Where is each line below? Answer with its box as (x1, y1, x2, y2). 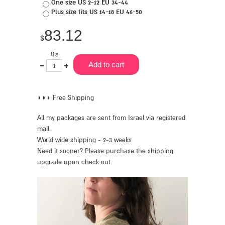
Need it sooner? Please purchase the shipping (37, 147, 173, 155)
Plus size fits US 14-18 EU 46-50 (51, 8, 142, 16)
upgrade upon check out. (37, 158, 113, 166)
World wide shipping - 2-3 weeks (37, 136, 132, 144)
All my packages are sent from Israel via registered (37, 114, 185, 122)
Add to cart (88, 60, 124, 69)
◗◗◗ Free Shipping (37, 94, 94, 102)
